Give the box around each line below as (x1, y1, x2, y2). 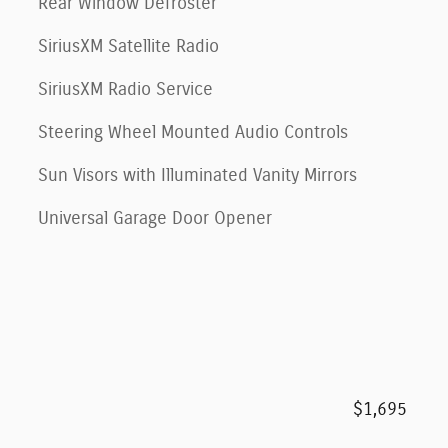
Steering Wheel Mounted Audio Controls (38, 124, 348, 143)
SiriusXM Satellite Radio (38, 38, 219, 57)
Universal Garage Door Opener (38, 210, 272, 229)
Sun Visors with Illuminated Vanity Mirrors (38, 167, 357, 186)
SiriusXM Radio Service (38, 81, 213, 100)
